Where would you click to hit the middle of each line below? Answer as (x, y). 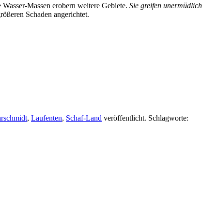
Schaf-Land (84, 118)
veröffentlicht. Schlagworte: (145, 118)
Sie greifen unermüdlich (166, 6)
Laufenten (46, 118)
